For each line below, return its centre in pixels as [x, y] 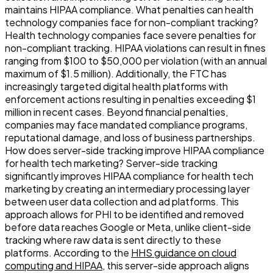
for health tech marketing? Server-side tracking [111, 163]
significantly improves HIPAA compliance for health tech [129, 175]
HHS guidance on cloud [184, 252]
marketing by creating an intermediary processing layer [127, 188]
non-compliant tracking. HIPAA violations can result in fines [135, 48]
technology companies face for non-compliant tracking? [132, 22]
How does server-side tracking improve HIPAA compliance [135, 150]
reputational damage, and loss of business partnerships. [130, 137]
